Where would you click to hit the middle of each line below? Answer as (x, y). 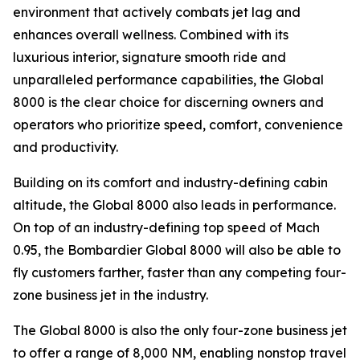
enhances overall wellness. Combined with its (151, 35)
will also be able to (283, 250)
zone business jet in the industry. (110, 295)
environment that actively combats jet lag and (157, 12)
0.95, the (40, 250)
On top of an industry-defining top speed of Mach (166, 227)
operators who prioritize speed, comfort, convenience (178, 125)
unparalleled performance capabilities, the (148, 80)
